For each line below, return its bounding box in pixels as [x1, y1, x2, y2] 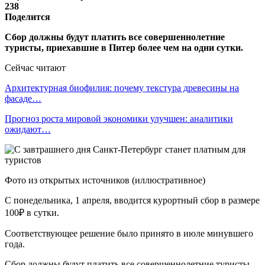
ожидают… [5, 124, 51, 134]
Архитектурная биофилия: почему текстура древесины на [5, 82, 239, 93]
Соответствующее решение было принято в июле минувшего [5, 228, 253, 238]
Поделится [5, 11, 50, 22]
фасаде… [5, 93, 41, 104]
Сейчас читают [5, 62, 66, 73]
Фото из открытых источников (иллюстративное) [5, 174, 205, 185]
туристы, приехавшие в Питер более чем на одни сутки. [5, 42, 243, 53]
